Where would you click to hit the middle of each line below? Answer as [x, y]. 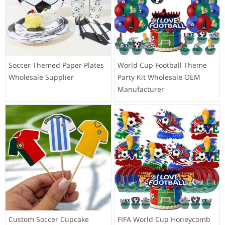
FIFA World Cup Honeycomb [164, 219]
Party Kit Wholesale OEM [159, 77]
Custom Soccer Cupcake [49, 219]
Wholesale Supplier [41, 77]
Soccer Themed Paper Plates [56, 65]
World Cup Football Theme [162, 65]
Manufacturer [141, 89]
